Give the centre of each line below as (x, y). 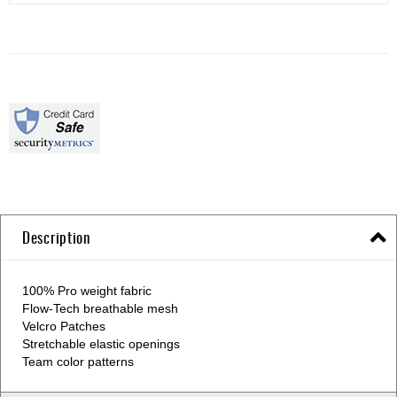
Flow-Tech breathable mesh (100, 308)
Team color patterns (78, 361)
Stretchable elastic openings (101, 343)
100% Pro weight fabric (87, 290)
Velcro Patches (64, 326)
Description (56, 237)
